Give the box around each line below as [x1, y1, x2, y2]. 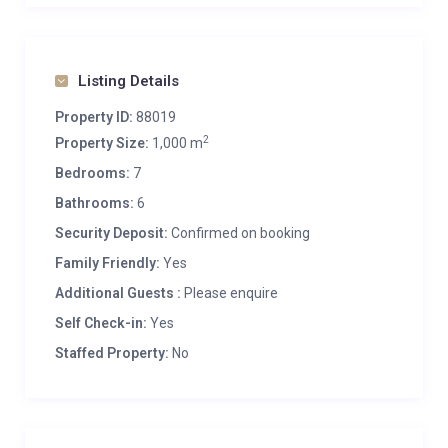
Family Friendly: [55, 255, 160, 271]
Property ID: [55, 109, 133, 125]
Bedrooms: [55, 165, 130, 181]
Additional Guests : [55, 285, 181, 301]
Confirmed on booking [168, 225, 310, 241]
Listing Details [78, 72, 179, 90]
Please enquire [181, 285, 278, 301]
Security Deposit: [55, 225, 168, 241]
